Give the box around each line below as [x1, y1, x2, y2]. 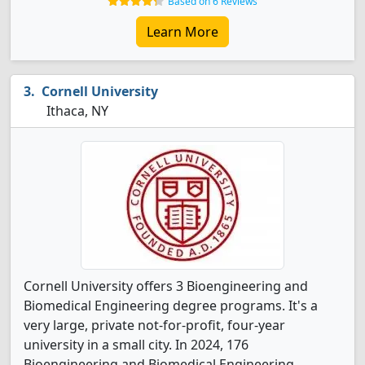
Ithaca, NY [43, 102, 108, 120]
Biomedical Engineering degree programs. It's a [24, 297, 318, 314]
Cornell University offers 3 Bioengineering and [24, 277, 308, 295]
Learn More [147, 23, 218, 41]
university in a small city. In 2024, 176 [24, 336, 248, 354]
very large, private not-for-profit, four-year [24, 316, 285, 334]
